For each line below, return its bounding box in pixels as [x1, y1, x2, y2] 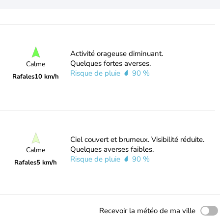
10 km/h [34, 72, 59, 81]
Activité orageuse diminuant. [70, 49, 163, 58]
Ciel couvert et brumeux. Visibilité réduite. [70, 135, 204, 144]
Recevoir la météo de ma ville [99, 206, 195, 216]
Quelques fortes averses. [70, 58, 151, 68]
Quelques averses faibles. [70, 144, 154, 154]
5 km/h [36, 158, 57, 167]
